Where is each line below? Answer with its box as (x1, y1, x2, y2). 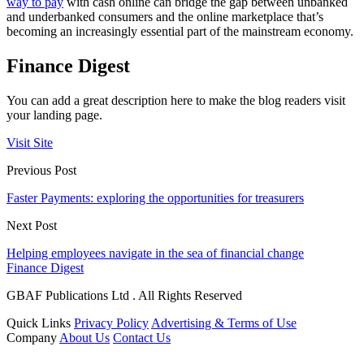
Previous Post (6, 162, 76, 177)
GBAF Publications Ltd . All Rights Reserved (6, 288, 242, 302)
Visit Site (6, 135, 53, 149)
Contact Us (113, 330, 171, 344)
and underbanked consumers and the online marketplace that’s (6, 10, 323, 24)
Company (6, 330, 57, 344)
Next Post (6, 218, 57, 232)
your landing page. (6, 107, 102, 122)
